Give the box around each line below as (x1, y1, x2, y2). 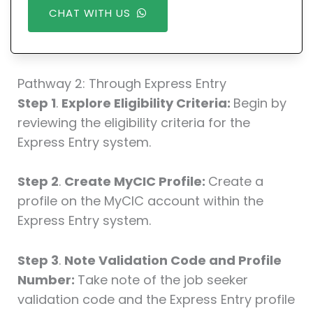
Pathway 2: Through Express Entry (17, 74, 226, 92)
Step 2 (17, 173, 59, 191)
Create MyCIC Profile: (64, 173, 208, 191)
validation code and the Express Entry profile (17, 291, 295, 309)
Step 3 (17, 252, 59, 270)
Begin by (233, 94, 286, 112)
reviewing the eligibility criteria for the (17, 113, 250, 131)
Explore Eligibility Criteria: (61, 94, 233, 112)
